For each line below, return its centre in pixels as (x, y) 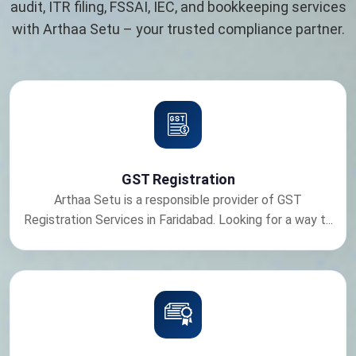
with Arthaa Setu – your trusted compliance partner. (178, 29)
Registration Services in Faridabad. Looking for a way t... (178, 219)
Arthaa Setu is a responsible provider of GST (178, 199)
